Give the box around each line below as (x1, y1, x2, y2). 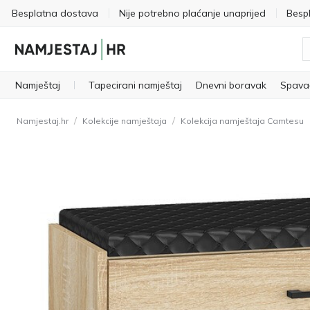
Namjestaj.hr (17, 116, 69, 126)
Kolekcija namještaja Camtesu (181, 116, 304, 126)
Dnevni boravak (196, 79, 266, 91)
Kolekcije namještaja (82, 116, 167, 126)
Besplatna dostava (12, 7, 98, 19)
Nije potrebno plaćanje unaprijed (119, 7, 266, 19)
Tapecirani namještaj (89, 79, 182, 91)
